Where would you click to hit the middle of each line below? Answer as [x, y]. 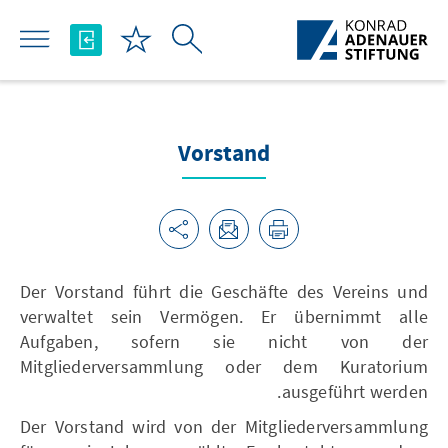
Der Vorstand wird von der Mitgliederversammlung [224, 426]
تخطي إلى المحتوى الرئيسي [339, 16]
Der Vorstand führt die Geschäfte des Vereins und [224, 291]
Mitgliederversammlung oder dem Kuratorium [224, 366]
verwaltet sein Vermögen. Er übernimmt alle [224, 316]
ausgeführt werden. [354, 391]
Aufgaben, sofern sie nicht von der [224, 341]
